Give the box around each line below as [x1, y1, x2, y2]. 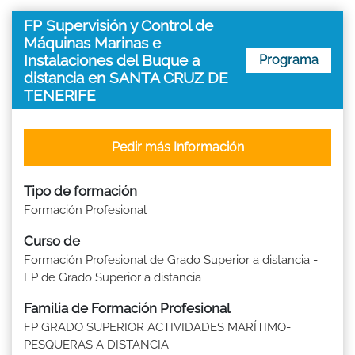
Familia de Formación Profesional [24, 300, 231, 316]
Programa [259, 52, 319, 67]
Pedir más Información [111, 139, 244, 155]
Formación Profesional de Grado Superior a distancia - [24, 252, 318, 267]
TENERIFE [24, 86, 96, 104]
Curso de [24, 232, 80, 249]
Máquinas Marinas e [24, 33, 161, 52]
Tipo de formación [24, 182, 137, 199]
